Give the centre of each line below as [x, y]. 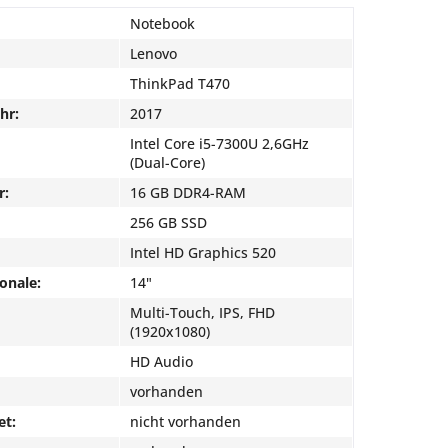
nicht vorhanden [185, 421]
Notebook [162, 23]
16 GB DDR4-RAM [188, 192]
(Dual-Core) [167, 162]
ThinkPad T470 [180, 83]
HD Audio [161, 361]
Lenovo [153, 53]
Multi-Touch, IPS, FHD [202, 312]
